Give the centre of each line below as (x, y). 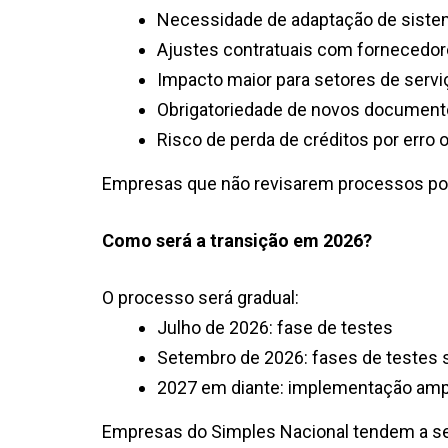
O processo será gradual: (200, 297)
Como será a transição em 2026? (237, 240)
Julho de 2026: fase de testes (275, 327)
